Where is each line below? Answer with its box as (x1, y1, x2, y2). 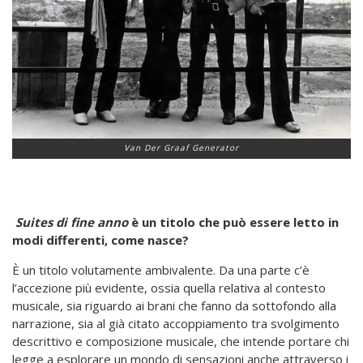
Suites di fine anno (12, 214, 128, 231)
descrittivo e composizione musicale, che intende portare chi (12, 333, 349, 350)
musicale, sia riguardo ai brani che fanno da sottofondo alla (12, 297, 336, 314)
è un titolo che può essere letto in (128, 214, 339, 231)
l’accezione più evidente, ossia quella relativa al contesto (12, 280, 326, 297)
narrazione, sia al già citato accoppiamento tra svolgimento (12, 315, 340, 332)
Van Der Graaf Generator (124, 142, 239, 154)
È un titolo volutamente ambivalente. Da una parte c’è (12, 262, 310, 279)
